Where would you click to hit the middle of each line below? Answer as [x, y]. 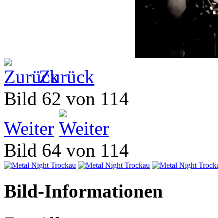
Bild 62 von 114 [71, 99]
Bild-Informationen [83, 191]
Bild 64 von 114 [71, 150]
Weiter [29, 128]
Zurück [67, 77]
